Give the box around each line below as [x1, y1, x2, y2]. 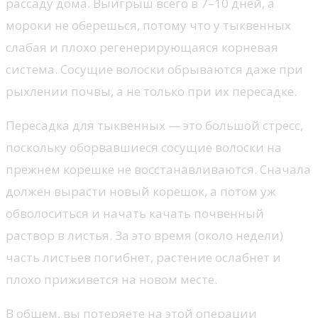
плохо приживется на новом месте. [6, 270, 217, 287]
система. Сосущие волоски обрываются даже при [6, 60, 303, 77]
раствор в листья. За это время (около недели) [6, 226, 283, 243]
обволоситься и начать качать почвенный [6, 204, 264, 221]
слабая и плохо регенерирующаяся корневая [6, 38, 278, 55]
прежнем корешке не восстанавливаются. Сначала [6, 160, 311, 177]
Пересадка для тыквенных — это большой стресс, [6, 116, 303, 133]
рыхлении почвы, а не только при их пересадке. [6, 82, 297, 99]
